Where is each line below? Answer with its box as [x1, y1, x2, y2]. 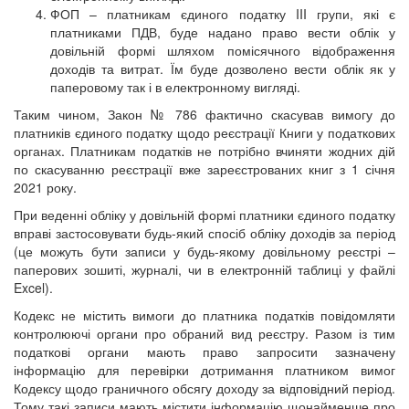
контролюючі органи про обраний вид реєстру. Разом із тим [14, 324, 395, 343]
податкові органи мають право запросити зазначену [14, 342, 395, 362]
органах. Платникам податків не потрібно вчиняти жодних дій [14, 142, 395, 161]
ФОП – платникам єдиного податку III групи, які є [50, 5, 395, 24]
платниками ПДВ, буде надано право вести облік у [50, 23, 395, 42]
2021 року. [14, 178, 77, 197]
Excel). [14, 278, 53, 298]
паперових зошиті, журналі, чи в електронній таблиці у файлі [14, 260, 395, 279]
